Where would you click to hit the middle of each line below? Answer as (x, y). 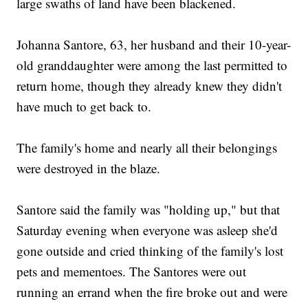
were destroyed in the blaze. (89, 168)
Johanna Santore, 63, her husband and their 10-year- (154, 45)
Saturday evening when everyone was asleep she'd (147, 230)
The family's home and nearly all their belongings (147, 148)
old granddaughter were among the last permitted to (152, 65)
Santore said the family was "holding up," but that (148, 210)
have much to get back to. (84, 107)
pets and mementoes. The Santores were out (132, 272)
